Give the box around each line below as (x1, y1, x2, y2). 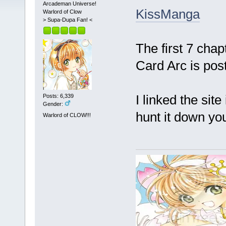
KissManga (135, 6, 200, 22)
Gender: (42, 101, 65, 107)
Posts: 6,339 (42, 93, 74, 99)
